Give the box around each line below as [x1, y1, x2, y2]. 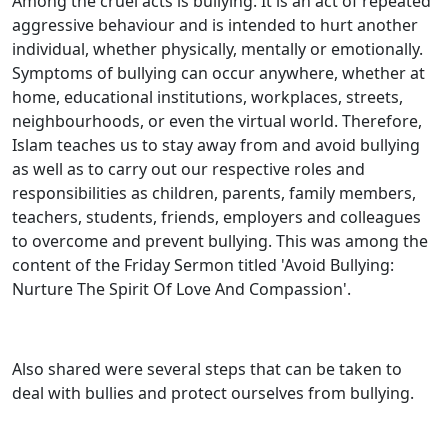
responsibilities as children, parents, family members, [12, 182, 416, 204]
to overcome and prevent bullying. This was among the [12, 230, 428, 252]
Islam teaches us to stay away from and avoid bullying [12, 134, 420, 156]
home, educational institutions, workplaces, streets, [12, 86, 403, 108]
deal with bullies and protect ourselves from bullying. [12, 382, 414, 404]
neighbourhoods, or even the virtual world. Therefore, [12, 110, 422, 132]
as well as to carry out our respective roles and [12, 158, 365, 180]
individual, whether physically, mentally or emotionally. [12, 38, 423, 60]
